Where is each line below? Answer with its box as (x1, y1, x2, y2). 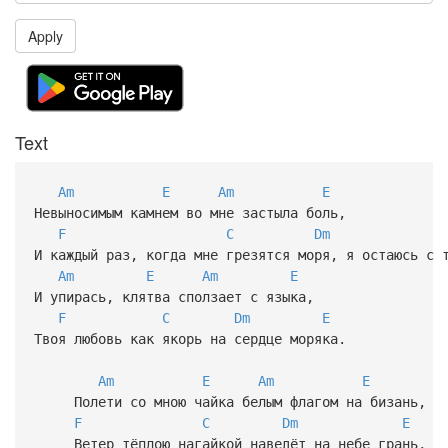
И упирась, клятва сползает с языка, (33, 288, 314, 305)
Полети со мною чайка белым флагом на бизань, (33, 393, 426, 410)
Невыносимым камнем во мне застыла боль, (33, 204, 346, 221)
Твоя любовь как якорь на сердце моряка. (33, 330, 346, 347)
